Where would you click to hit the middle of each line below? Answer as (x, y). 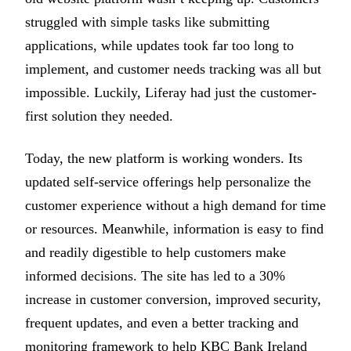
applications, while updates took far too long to (159, 45)
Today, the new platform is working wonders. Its (164, 158)
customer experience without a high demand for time (175, 205)
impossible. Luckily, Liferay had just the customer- (171, 92)
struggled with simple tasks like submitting (147, 22)
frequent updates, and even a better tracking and (162, 322)
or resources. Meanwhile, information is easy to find (174, 228)
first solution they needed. (99, 116)
